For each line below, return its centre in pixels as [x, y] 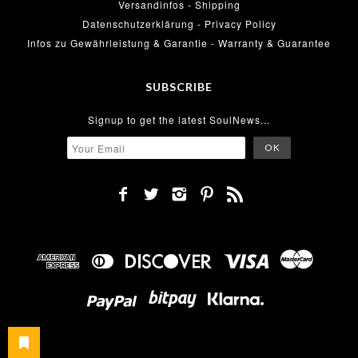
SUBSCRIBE [179, 87]
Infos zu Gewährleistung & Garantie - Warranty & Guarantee [179, 43]
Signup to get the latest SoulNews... [179, 120]
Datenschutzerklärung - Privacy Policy [179, 24]
